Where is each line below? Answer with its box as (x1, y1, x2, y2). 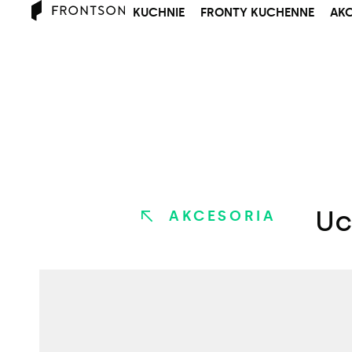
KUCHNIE (132, 5, 185, 20)
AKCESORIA (169, 207, 277, 225)
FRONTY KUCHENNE (200, 5, 314, 20)
